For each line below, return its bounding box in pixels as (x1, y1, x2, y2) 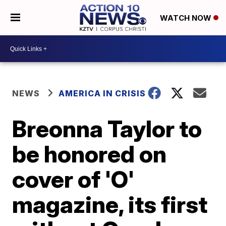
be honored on (12, 140, 167, 168)
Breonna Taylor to (12, 115, 202, 143)
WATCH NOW (159, 13, 213, 23)
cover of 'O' (12, 165, 135, 193)
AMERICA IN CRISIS (59, 88, 146, 98)
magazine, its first (12, 190, 208, 218)
